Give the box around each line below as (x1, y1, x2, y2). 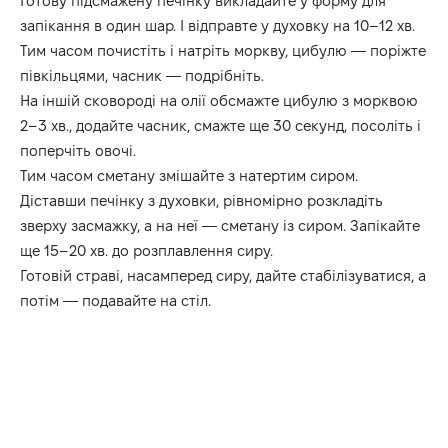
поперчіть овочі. (20, 142, 136, 160)
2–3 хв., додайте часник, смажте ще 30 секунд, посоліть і (20, 117, 421, 135)
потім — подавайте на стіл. (20, 292, 211, 310)
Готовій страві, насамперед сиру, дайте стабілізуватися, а (20, 267, 426, 285)
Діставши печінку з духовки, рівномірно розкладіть (20, 192, 383, 210)
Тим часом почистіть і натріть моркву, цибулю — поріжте (20, 42, 426, 60)
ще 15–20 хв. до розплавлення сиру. (20, 242, 273, 260)
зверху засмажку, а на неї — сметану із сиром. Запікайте (20, 217, 420, 235)
